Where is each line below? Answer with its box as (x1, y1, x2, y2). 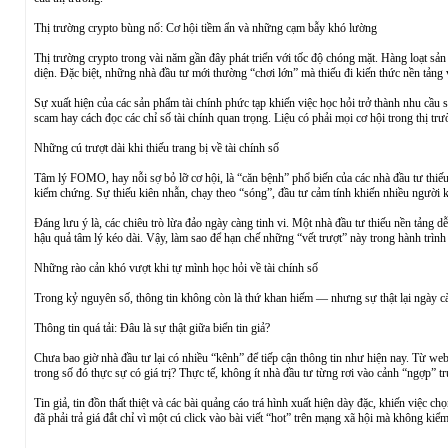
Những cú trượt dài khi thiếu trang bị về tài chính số (33, 141, 279, 155)
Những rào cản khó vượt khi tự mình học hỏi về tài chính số (33, 261, 318, 275)
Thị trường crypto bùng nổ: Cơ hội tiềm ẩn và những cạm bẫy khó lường (33, 21, 377, 35)
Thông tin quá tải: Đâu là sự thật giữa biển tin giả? (33, 321, 270, 335)
